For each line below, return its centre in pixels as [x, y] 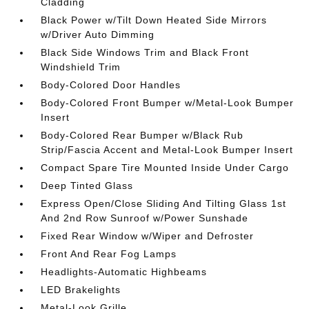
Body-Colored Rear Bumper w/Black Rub [142, 135]
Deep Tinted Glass [87, 186]
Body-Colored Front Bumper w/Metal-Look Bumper [168, 103]
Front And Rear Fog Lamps [109, 254]
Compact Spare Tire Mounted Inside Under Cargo [165, 168]
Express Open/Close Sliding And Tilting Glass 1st [164, 203]
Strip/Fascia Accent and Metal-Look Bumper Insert [167, 150]
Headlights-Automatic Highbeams [124, 272]
